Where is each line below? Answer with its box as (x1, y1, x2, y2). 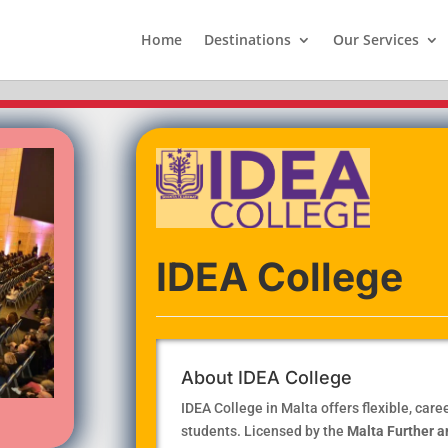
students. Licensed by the (180, 422, 347, 439)
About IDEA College (180, 366, 352, 388)
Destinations (203, 30, 291, 49)
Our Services (332, 30, 419, 49)
